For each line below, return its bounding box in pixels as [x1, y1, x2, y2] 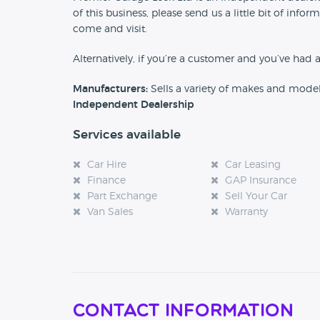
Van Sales [87, 207, 133, 218]
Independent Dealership [73, 100, 194, 111]
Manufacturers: [73, 84, 148, 95]
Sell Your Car [225, 191, 288, 202]
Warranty [225, 207, 269, 218]
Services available [73, 129, 181, 141]
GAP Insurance [225, 176, 297, 186]
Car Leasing [225, 160, 281, 171]
